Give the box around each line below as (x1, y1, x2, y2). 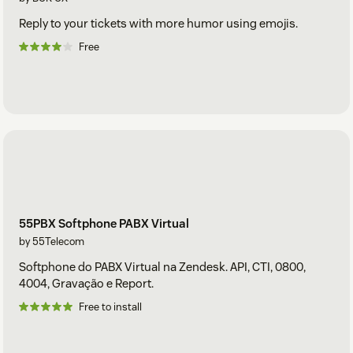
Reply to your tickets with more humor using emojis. (19, 15, 298, 31)
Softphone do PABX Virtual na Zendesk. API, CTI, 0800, (19, 259, 306, 275)
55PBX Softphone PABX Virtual (19, 216, 189, 232)
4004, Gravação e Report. (19, 276, 154, 292)
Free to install (79, 300, 142, 314)
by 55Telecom (19, 235, 84, 249)
